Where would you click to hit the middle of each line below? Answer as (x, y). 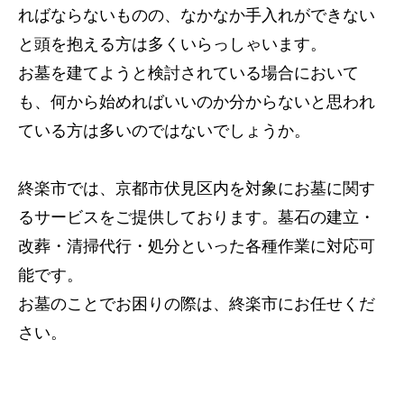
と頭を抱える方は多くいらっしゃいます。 (172, 45)
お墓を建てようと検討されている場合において (188, 73)
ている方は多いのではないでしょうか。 (164, 131)
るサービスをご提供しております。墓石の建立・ (197, 218)
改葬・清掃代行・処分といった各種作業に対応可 (197, 247)
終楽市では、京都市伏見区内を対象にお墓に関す (197, 189)
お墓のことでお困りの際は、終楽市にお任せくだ (197, 304)
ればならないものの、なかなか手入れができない (197, 16)
